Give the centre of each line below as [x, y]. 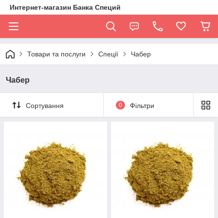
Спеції [108, 54]
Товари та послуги [56, 54]
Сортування [45, 105]
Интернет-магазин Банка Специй [65, 7]
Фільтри [142, 105]
